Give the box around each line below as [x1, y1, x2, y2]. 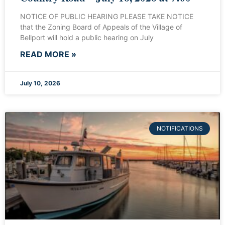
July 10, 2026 [20, 79, 60, 87]
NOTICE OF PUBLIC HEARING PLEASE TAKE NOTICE [20, 12, 193, 21]
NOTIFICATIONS [156, 125, 203, 133]
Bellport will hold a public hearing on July [20, 33, 154, 42]
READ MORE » [20, 49, 76, 60]
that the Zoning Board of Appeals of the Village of [20, 23, 182, 32]
